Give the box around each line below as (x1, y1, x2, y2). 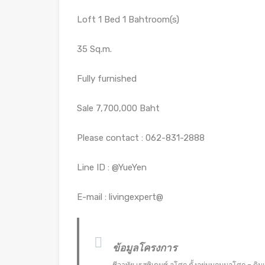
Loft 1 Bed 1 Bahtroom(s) (77, 14, 179, 25)
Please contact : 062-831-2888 (77, 132, 205, 143)
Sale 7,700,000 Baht (77, 103, 160, 114)
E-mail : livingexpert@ (77, 192, 163, 202)
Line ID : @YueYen (77, 162, 147, 173)
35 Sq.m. (77, 44, 112, 54)
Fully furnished (77, 73, 137, 84)
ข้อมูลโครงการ (112, 242, 177, 254)
